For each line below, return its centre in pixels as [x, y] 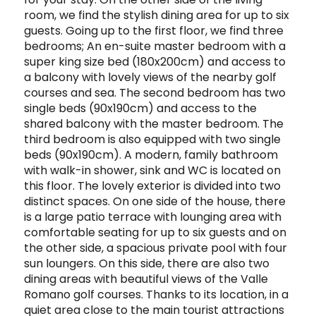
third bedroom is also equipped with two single [152, 139]
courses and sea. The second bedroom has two [155, 92]
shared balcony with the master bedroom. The [154, 123]
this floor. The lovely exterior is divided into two [152, 186]
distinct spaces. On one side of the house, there [155, 201]
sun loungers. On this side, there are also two [147, 263]
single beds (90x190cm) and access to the [140, 108]
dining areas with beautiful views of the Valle [146, 279]
